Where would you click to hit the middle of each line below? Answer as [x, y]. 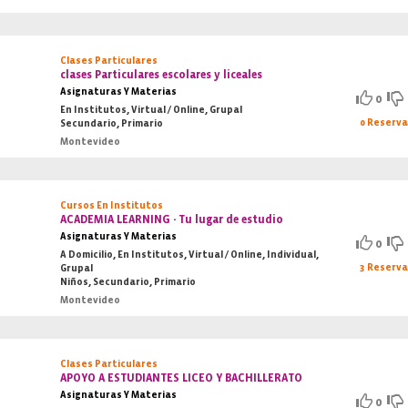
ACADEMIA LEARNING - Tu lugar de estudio [172, 219]
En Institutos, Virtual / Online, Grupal [152, 110]
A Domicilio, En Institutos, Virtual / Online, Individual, [190, 255]
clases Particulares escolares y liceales [162, 75]
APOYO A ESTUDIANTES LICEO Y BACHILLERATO [182, 378]
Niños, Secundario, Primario [128, 282]
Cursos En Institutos [112, 205]
